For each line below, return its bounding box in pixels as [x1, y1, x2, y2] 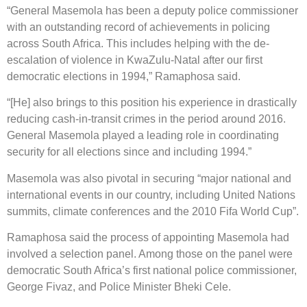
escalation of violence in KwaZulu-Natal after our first [7, 53, 262, 66]
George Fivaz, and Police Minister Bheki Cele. [7, 281, 231, 293]
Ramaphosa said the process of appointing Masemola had [7, 232, 289, 244]
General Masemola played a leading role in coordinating [7, 130, 279, 142]
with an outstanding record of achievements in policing [7, 21, 270, 33]
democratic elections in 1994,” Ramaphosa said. [7, 70, 241, 82]
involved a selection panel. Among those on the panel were [7, 248, 293, 260]
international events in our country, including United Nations [7, 188, 295, 201]
